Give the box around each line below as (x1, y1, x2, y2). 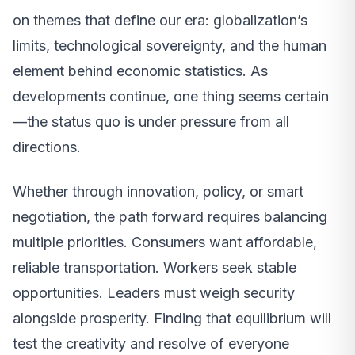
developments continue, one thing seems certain (13, 87, 329, 105)
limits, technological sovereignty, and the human (13, 36, 326, 54)
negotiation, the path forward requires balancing (13, 208, 327, 225)
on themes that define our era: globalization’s (13, 11, 307, 29)
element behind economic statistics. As (13, 62, 268, 79)
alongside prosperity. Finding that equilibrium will (13, 309, 331, 326)
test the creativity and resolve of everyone (13, 334, 289, 352)
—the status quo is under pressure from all (13, 113, 289, 130)
